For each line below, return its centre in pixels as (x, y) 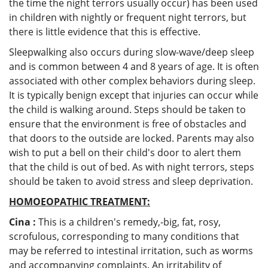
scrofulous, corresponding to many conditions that (124, 236)
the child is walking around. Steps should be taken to (127, 109)
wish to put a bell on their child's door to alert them (125, 152)
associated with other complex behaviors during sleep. (132, 80)
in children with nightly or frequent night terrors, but (128, 17)
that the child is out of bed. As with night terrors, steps (132, 167)
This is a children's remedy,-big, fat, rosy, (130, 222)
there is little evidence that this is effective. (105, 31)
